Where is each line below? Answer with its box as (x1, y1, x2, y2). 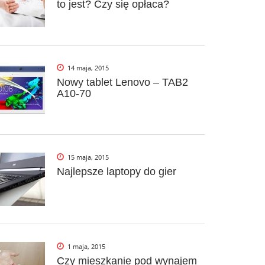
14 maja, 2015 (67, 63, 109, 72)
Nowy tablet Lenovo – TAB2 (57, 76, 188, 88)
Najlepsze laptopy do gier (57, 165, 176, 177)
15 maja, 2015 (67, 152, 109, 161)
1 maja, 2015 (67, 241, 105, 251)
